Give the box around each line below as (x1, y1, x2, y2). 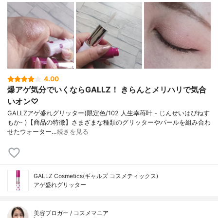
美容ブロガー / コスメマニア (34, 209, 109, 217)
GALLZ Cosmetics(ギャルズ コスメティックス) (34, 172, 158, 180)
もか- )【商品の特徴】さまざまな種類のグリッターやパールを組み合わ (7, 119, 211, 127)
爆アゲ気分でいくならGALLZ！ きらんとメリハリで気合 (7, 85, 206, 95)
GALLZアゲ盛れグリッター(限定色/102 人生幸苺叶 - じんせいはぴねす (7, 109, 210, 117)
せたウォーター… (7, 128, 57, 136)
